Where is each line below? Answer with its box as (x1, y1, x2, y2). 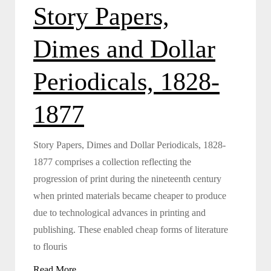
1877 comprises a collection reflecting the (33, 156, 191, 167)
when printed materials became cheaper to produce (33, 190, 226, 201)
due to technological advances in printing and (33, 207, 206, 218)
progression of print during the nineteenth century (33, 173, 221, 184)
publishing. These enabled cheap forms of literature (33, 224, 228, 235)
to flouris (33, 241, 67, 252)
